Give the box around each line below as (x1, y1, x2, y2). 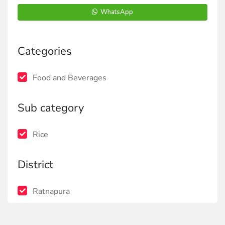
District (18, 157, 53, 172)
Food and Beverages (33, 72, 106, 83)
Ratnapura (33, 186, 70, 197)
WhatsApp (99, 8, 133, 17)
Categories (18, 44, 72, 59)
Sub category (18, 100, 84, 116)
